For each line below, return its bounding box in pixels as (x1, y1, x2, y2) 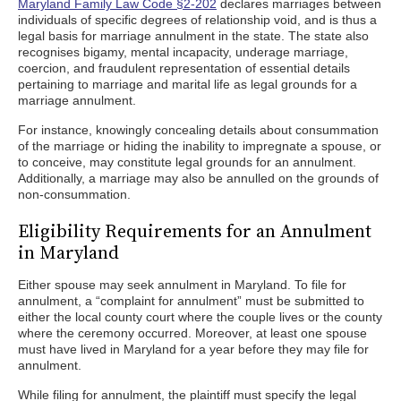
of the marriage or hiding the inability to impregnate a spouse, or (18, 139, 381, 153)
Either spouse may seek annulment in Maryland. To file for (18, 277, 346, 292)
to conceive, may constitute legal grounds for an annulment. (18, 155, 356, 169)
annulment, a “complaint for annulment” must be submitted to (18, 294, 364, 308)
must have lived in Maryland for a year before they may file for (18, 342, 369, 356)
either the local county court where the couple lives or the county (18, 310, 382, 324)
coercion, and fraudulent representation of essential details (18, 61, 350, 75)
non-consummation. (18, 187, 131, 201)
